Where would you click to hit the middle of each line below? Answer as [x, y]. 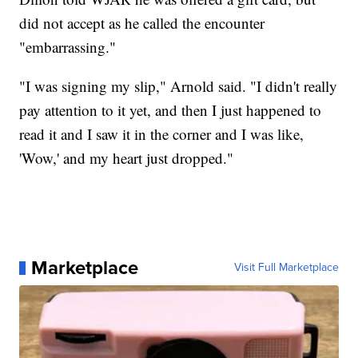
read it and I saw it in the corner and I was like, [162, 134]
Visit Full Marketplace [286, 268]
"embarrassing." [70, 47]
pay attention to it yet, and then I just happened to [171, 110]
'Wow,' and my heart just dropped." [127, 158]
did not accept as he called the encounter [142, 23]
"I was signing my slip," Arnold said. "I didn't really [179, 86]
